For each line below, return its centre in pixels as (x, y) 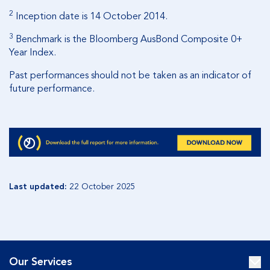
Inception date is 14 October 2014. (90, 16)
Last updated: (38, 187)
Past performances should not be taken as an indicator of (130, 75)
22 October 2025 (102, 187)
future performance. (52, 88)
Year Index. (33, 52)
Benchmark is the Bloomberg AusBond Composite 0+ (128, 39)
